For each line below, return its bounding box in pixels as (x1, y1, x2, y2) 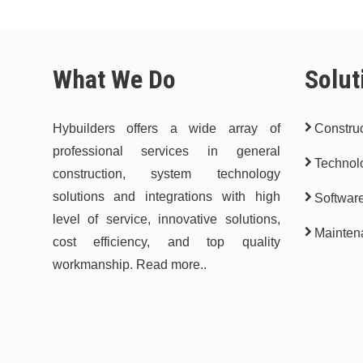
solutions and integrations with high (52, 189, 280, 203)
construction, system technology (52, 166, 280, 181)
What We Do (52, 63, 176, 95)
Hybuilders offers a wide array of (52, 121, 280, 135)
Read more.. (135, 257, 207, 271)
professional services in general (52, 143, 280, 158)
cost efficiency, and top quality (52, 234, 280, 249)
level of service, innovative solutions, (52, 211, 280, 226)
